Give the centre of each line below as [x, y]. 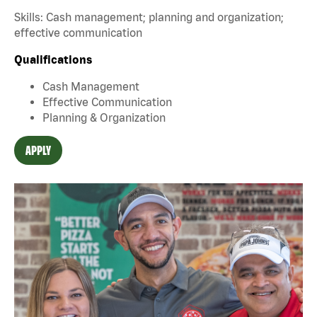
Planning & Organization [104, 117]
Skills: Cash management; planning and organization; [149, 17]
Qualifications [53, 59]
